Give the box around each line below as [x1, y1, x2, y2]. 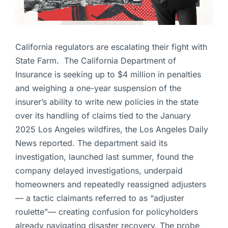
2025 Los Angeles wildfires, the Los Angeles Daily [15, 124, 208, 135]
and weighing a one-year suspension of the [15, 83, 181, 94]
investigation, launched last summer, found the [15, 152, 193, 162]
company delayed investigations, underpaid [15, 165, 183, 176]
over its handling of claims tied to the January [15, 110, 191, 121]
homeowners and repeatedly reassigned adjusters [15, 179, 206, 190]
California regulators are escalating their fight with [15, 42, 207, 52]
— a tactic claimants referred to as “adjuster [15, 193, 184, 204]
